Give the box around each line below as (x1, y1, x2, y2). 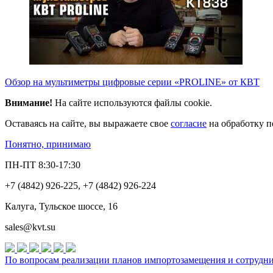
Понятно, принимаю (5, 138, 91, 149)
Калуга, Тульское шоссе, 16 (5, 200, 118, 211)
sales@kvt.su (5, 221, 55, 232)
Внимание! (5, 97, 55, 108)
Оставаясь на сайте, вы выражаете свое (5, 118, 171, 129)
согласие (171, 118, 207, 129)
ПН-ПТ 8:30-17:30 (5, 159, 80, 170)
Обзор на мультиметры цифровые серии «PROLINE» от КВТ (5, 76, 260, 87)
